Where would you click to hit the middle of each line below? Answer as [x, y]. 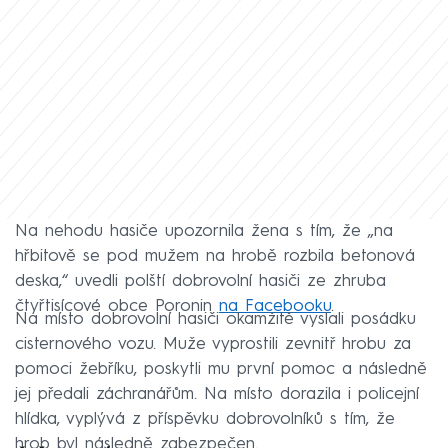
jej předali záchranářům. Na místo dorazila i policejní [217, 395]
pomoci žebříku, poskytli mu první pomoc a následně [221, 370]
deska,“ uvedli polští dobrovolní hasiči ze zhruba [200, 282]
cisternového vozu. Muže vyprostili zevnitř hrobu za [213, 345]
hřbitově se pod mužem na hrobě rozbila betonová [215, 257]
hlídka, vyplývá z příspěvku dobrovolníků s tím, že [205, 420]
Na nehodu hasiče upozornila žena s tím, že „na [204, 232]
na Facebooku [275, 307]
